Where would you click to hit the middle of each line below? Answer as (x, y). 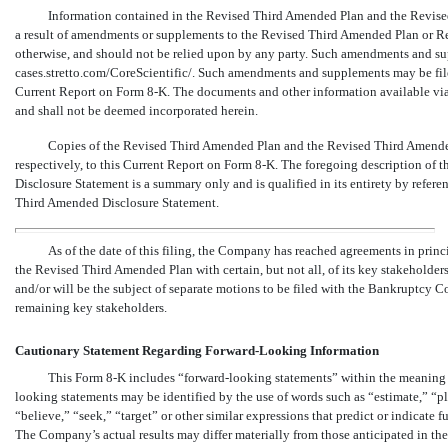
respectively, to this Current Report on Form (135, 164)
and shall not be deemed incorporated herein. (136, 110)
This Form (76, 377)
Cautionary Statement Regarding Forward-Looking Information (197, 350)
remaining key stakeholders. (91, 307)
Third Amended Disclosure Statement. (117, 202)
